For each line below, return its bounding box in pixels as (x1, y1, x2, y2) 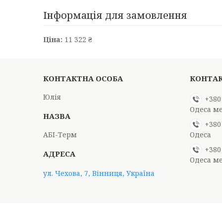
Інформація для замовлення (43, 8, 187, 22)
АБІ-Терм (43, 130, 77, 139)
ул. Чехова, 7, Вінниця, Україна (43, 168, 155, 178)
